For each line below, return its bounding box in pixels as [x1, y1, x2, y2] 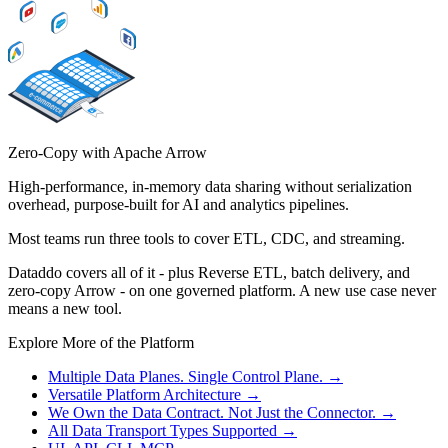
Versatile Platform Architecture [48, 386, 241, 404]
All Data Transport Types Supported [48, 422, 277, 440]
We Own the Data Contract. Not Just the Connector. [48, 404, 376, 422]
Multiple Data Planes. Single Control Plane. [48, 368, 323, 386]
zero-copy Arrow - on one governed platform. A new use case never [8, 282, 436, 300]
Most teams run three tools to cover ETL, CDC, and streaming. [8, 230, 405, 248]
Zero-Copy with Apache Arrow [8, 144, 207, 162]
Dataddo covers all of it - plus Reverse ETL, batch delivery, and [8, 264, 410, 282]
